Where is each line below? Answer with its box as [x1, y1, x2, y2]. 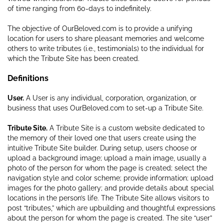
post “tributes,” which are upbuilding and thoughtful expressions [7, 203, 215, 212]
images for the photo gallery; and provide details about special [7, 183, 214, 192]
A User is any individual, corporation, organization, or [24, 93, 196, 102]
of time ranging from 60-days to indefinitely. [7, 4, 153, 12]
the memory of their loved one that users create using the [7, 133, 196, 142]
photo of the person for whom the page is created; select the [7, 163, 207, 172]
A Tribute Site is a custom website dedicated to [47, 123, 204, 132]
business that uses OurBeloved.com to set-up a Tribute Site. [7, 103, 203, 112]
